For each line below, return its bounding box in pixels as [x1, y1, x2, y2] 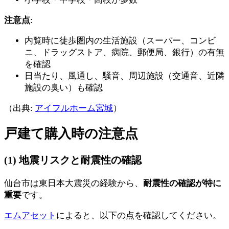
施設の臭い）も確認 [25, 82, 103, 93]
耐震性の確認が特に [143, 178, 221, 188]
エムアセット [4, 210, 56, 220]
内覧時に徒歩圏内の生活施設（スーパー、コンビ [25, 35, 216, 45]
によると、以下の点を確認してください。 [56, 210, 221, 220]
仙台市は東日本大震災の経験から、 [4, 178, 143, 188]
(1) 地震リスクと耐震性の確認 [4, 154, 142, 166]
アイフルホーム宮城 [35, 103, 113, 113]
